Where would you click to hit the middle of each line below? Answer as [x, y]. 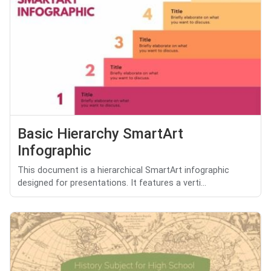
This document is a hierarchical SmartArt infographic [123, 171]
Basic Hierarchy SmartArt [100, 134]
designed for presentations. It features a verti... [112, 183]
